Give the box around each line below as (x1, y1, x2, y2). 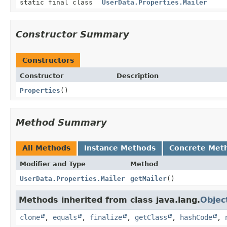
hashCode (180, 213, 212, 221)
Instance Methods (84, 143, 156, 152)
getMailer (130, 174, 167, 182)
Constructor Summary (16, 28, 129, 40)
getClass (135, 213, 167, 221)
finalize (90, 213, 122, 221)
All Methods (22, 143, 70, 152)
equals (53, 213, 77, 221)
